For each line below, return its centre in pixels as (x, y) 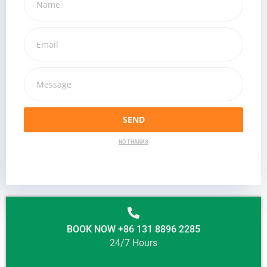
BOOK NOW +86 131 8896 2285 (133, 229)
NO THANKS (133, 142)
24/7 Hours (133, 243)
